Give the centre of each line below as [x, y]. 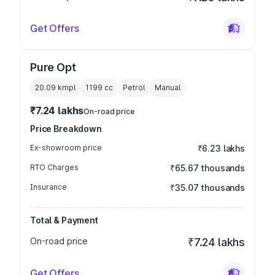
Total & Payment [64, 220]
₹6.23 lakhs [221, 148]
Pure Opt [53, 67]
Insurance [48, 187]
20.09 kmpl [55, 87]
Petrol [134, 87]
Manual [168, 87]
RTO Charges [54, 167]
